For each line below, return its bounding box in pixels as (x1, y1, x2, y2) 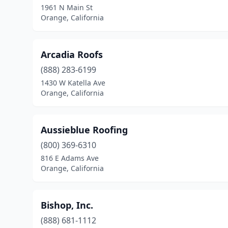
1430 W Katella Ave (41, 78, 105, 88)
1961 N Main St (41, 3, 93, 12)
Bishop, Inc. (41, 199, 93, 211)
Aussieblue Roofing (41, 124, 128, 136)
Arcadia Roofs (41, 48, 103, 61)
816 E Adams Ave (41, 153, 99, 163)
